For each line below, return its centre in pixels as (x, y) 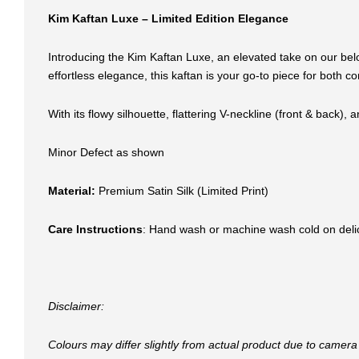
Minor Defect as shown (106, 152)
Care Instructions (95, 229)
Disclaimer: (76, 306)
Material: (72, 190)
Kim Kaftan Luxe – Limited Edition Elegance (168, 18)
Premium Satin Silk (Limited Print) (182, 190)
